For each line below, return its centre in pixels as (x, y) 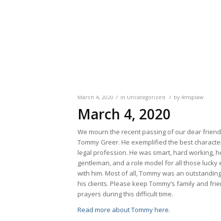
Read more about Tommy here (123, 210)
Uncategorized (146, 97)
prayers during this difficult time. (125, 194)
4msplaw (192, 97)
